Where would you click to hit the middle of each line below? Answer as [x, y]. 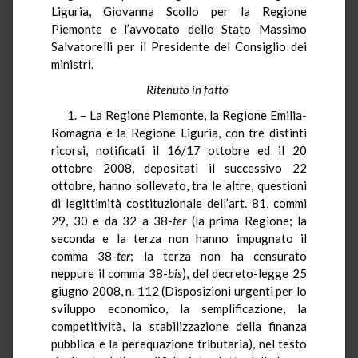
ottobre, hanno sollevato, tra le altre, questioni [179, 185]
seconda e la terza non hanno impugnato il [179, 238]
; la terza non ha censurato [219, 255]
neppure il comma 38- [109, 273]
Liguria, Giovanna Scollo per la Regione [179, 11]
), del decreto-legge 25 [245, 273]
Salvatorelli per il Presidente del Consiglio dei [179, 46]
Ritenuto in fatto [187, 89]
